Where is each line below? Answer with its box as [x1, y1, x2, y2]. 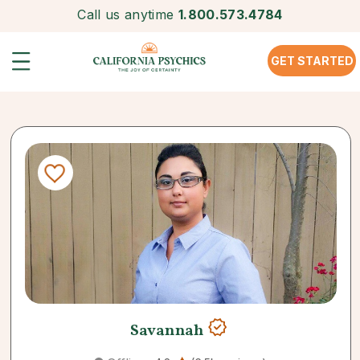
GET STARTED [270, 53, 354, 67]
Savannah [129, 320, 207, 342]
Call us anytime [77, 6, 174, 22]
